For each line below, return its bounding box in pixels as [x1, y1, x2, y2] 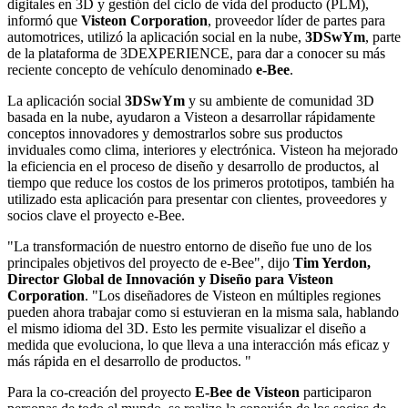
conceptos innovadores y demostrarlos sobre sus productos [7, 125, 342, 141]
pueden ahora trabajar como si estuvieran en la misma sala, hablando [7, 303, 399, 320]
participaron [300, 383, 372, 400]
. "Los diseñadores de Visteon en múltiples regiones [85, 287, 381, 303]
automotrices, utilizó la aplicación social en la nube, [7, 28, 305, 45]
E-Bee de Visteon [195, 383, 300, 400]
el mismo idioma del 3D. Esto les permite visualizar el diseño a [7, 320, 366, 336]
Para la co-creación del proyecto [7, 383, 195, 400]
